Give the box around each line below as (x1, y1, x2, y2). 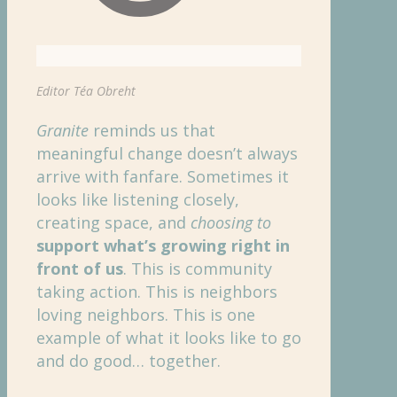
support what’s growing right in (36, 234, 290, 256)
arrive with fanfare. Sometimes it (36, 165, 289, 187)
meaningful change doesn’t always (36, 142, 298, 164)
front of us (36, 257, 123, 279)
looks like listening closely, (36, 188, 239, 210)
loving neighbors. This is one (36, 303, 255, 325)
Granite (36, 119, 89, 141)
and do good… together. (36, 349, 221, 371)
